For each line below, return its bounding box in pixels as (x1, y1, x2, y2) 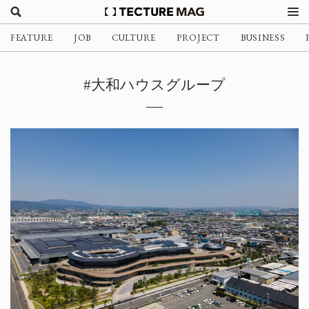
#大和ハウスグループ (83, 77, 226, 93)
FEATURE (10, 32, 53, 43)
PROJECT (176, 32, 220, 43)
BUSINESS (240, 32, 286, 43)
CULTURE (112, 32, 156, 43)
